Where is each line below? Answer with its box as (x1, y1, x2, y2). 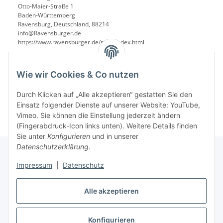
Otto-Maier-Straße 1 (18, 2, 74, 11)
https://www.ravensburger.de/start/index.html (18, 38, 144, 47)
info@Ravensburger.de (18, 29, 81, 38)
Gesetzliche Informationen (8, 196, 98, 206)
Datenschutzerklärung (16, 142, 89, 151)
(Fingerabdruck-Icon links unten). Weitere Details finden (16, 121, 197, 130)
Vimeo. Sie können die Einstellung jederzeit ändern (16, 111, 180, 120)
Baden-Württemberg (18, 11, 75, 20)
